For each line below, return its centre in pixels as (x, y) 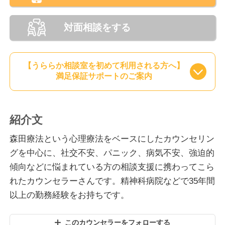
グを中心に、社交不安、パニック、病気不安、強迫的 (112, 153)
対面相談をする (97, 27)
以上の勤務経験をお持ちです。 (70, 195)
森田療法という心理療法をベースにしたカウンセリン (112, 139)
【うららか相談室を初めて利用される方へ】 (104, 66)
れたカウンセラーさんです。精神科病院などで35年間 (113, 181)
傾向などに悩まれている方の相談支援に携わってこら (112, 167)
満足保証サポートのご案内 (104, 76)
